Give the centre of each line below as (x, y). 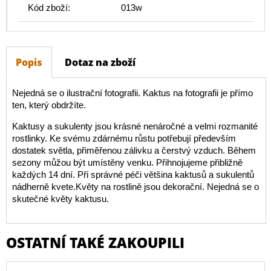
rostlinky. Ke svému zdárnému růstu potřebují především (124, 139)
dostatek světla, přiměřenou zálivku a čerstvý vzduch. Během (134, 151)
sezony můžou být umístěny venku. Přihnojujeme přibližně (127, 163)
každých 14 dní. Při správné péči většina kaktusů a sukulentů (133, 175)
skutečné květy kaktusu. (60, 199)
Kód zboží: (49, 8)
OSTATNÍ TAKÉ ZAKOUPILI (95, 243)
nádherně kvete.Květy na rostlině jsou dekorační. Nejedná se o (135, 187)
